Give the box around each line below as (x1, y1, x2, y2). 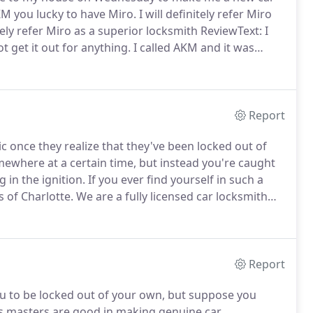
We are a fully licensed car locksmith (73, 189, 268, 204)
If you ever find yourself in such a (85, 172, 263, 187)
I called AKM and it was (131, 40, 254, 55)
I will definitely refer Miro (136, 6, 272, 22)
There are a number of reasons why (76, 205, 268, 221)
